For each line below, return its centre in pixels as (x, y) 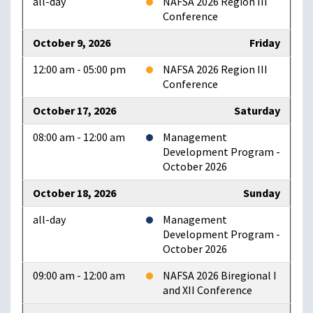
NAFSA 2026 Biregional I (220, 276)
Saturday (257, 111)
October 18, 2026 (74, 194)
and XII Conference (208, 291)
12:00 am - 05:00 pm (79, 70)
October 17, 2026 (74, 111)
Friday (265, 43)
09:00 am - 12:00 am (79, 276)
